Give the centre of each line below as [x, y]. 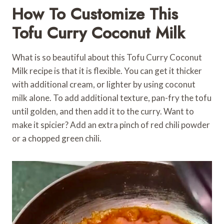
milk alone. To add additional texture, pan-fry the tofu [112, 97]
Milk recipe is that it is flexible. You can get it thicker [107, 70]
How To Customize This [95, 14]
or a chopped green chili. [57, 138]
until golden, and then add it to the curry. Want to [103, 111]
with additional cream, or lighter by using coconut [104, 84]
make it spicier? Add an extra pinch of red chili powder [111, 124]
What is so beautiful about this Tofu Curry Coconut [107, 57]
